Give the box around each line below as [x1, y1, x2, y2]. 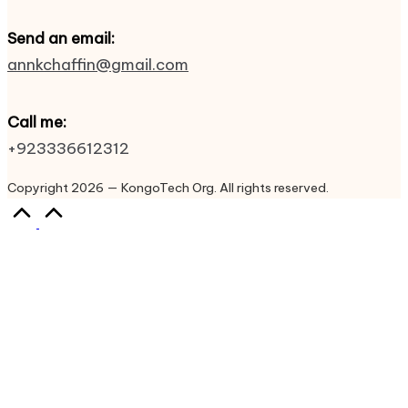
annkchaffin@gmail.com [7, 54, 189, 75]
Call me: [7, 111, 66, 132]
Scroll [67, 199, 100, 216]
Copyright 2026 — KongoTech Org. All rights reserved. [7, 178, 329, 196]
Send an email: [7, 27, 115, 48]
